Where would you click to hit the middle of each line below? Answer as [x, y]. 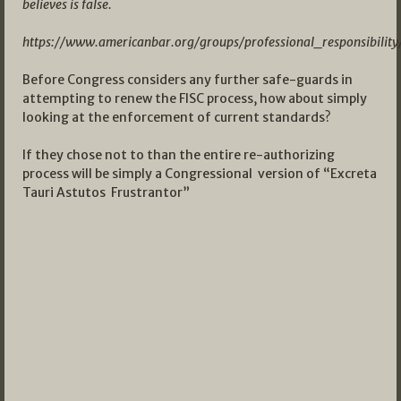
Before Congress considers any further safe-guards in [188, 80]
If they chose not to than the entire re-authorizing [179, 155]
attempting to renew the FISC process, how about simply [195, 99]
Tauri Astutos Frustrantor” [106, 193]
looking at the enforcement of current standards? [177, 118]
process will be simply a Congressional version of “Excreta [200, 174]
